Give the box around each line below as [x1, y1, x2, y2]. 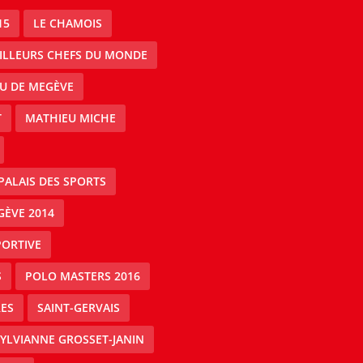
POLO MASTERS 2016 [24, 268, 140, 284]
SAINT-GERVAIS [36, 300, 120, 316]
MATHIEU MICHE [24, 110, 116, 126]
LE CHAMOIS [32, 15, 102, 32]
